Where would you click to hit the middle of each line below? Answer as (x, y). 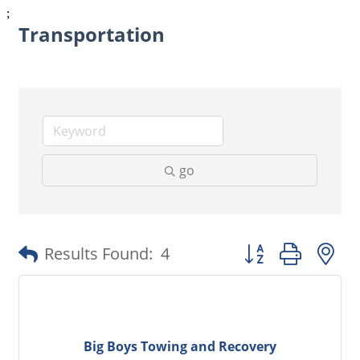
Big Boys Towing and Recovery (180, 346)
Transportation (92, 34)
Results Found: (98, 253)
